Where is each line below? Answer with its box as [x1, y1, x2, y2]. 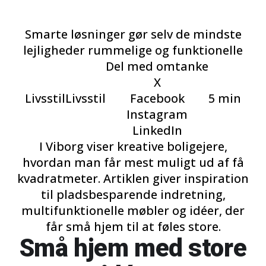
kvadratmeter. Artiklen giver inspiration [17, 170, 249, 186]
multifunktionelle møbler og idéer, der [21, 202, 245, 218]
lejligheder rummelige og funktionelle [23, 42, 243, 58]
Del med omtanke [106, 58, 208, 74]
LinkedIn [132, 122, 182, 138]
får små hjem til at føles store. [45, 218, 221, 235]
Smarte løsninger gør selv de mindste [24, 26, 242, 42]
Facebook [129, 90, 185, 106]
